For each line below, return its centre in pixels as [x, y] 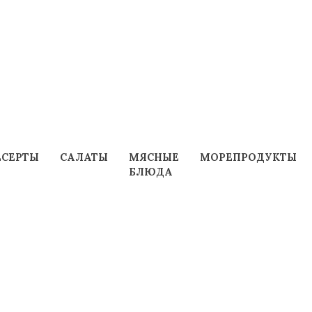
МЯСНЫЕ [154, 157]
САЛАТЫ [84, 157]
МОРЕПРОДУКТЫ [248, 157]
